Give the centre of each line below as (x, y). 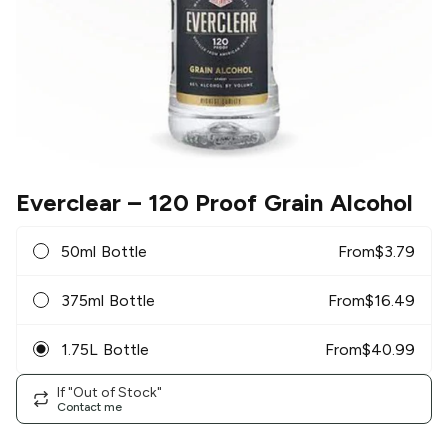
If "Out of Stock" (109, 392)
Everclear (68, 203)
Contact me (89, 406)
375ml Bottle (108, 300)
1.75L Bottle (105, 349)
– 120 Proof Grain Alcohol (267, 203)
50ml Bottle (104, 251)
